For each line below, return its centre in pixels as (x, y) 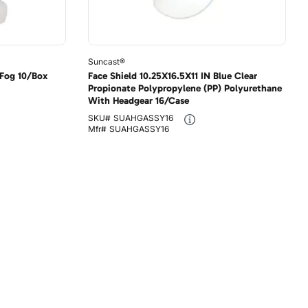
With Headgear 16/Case (138, 101)
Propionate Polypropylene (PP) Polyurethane (185, 88)
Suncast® (106, 62)
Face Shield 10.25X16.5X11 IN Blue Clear (172, 76)
